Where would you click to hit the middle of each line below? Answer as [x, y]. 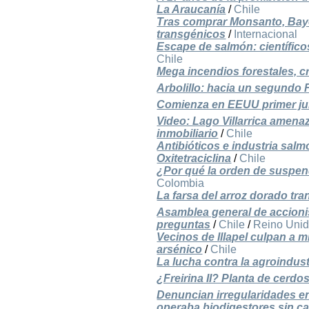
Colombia [181, 183]
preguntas [184, 225]
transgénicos [191, 34]
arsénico [180, 250]
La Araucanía [191, 10]
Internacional [266, 34]
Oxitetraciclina [194, 159]
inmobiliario [188, 134]
